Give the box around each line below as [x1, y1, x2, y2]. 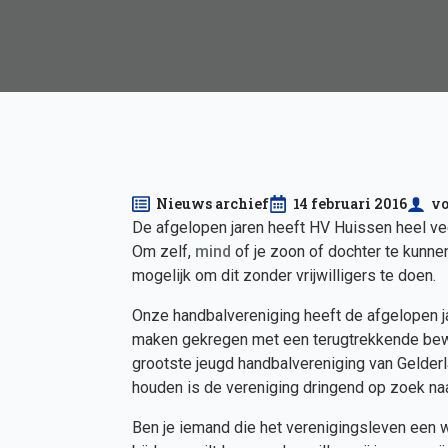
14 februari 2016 [293, 194, 407, 213]
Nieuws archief [156, 194, 269, 213]
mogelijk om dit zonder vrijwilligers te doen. [132, 266, 436, 285]
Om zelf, [132, 242, 195, 261]
